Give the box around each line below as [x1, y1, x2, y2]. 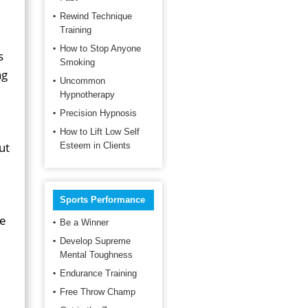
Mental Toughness [60, 250, 133, 260]
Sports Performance [60, 195, 145, 205]
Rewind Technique [60, 11, 132, 21]
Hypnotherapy [60, 89, 115, 100]
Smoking [60, 57, 95, 67]
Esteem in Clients [60, 140, 131, 151]
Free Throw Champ [60, 287, 135, 297]
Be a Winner [60, 217, 109, 228]
